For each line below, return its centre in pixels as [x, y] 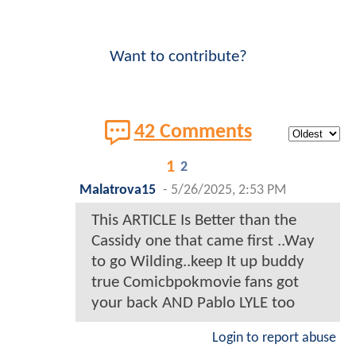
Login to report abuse [274, 338]
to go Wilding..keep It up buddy [198, 261]
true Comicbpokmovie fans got [195, 282]
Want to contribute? [178, 56]
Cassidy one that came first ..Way [203, 241]
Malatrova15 [118, 190]
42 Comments [193, 133]
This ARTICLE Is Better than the [194, 220]
